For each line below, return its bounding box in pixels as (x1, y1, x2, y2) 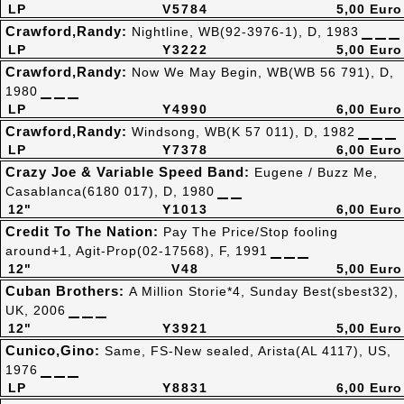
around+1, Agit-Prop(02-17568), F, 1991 (5, 243, 268, 258)
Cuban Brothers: (5, 283, 129, 298)
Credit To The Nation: (5, 224, 163, 239)
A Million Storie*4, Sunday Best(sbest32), (129, 284, 399, 298)
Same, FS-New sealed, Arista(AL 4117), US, (105, 344, 391, 358)
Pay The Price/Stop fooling (163, 225, 338, 239)
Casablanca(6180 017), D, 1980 (5, 184, 215, 198)
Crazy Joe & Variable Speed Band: (5, 164, 254, 179)
